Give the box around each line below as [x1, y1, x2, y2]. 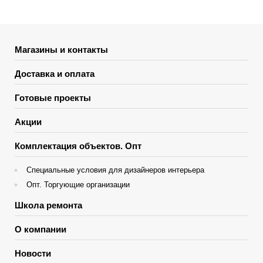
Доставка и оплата [15, 68, 95, 79]
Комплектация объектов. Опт [15, 140, 141, 151]
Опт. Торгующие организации [26, 180, 130, 189]
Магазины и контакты [15, 44, 108, 55]
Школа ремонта [15, 200, 82, 210]
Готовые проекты [15, 92, 91, 103]
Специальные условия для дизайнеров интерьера [26, 165, 204, 174]
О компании [15, 224, 66, 234]
